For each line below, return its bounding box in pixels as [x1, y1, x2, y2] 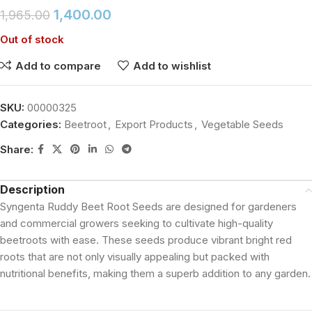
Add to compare [15, 58, 101, 72]
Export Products [115, 118, 193, 131]
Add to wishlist [132, 58, 211, 72]
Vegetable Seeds [201, 118, 283, 131]
